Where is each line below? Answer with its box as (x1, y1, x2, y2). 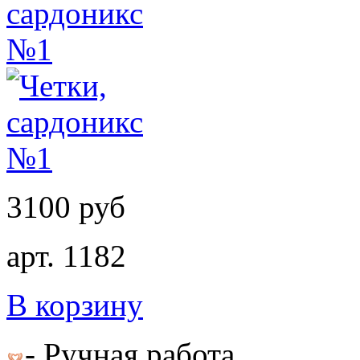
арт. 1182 (6, 238, 126, 273)
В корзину (6, 287, 143, 322)
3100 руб (6, 189, 125, 224)
